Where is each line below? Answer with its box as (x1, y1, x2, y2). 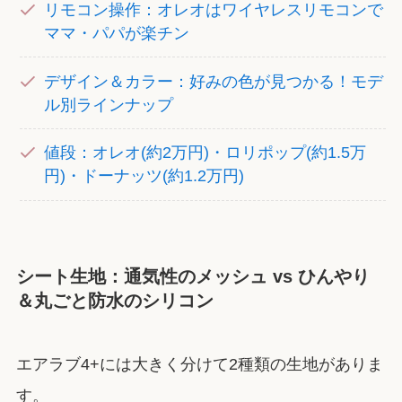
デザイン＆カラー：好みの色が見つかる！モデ (44, 72, 384, 91)
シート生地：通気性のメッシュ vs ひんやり (15, 267, 370, 287)
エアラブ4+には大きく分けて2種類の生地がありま (15, 354, 383, 373)
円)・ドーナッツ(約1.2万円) (44, 167, 245, 186)
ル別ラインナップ (44, 95, 174, 114)
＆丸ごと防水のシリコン (15, 291, 214, 311)
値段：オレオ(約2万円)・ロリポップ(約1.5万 (44, 144, 367, 162)
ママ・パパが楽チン (44, 23, 190, 42)
